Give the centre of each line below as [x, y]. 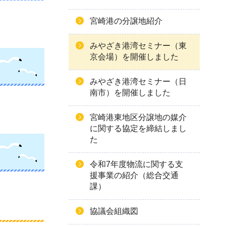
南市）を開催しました [130, 93]
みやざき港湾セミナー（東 [138, 46]
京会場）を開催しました [134, 57]
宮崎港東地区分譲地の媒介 [138, 117]
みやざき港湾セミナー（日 [138, 81]
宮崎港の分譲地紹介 [126, 21]
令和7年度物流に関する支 [136, 164]
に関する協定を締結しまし [138, 128]
